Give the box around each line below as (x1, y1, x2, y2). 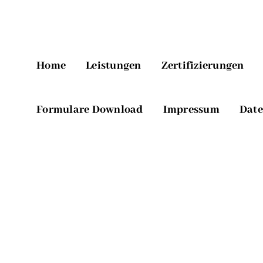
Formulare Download (36, 103, 143, 117)
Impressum (163, 103, 220, 117)
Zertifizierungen (161, 59, 244, 73)
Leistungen (86, 59, 141, 73)
